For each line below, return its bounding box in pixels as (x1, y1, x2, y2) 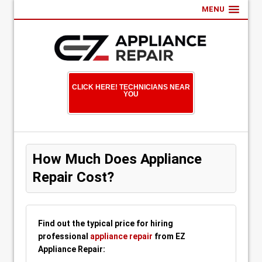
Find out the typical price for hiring (38, 219, 173, 228)
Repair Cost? (32, 169, 114, 185)
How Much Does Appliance (32, 151, 202, 167)
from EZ (153, 232, 185, 241)
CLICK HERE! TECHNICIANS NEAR (72, 83, 190, 91)
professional (38, 232, 90, 241)
